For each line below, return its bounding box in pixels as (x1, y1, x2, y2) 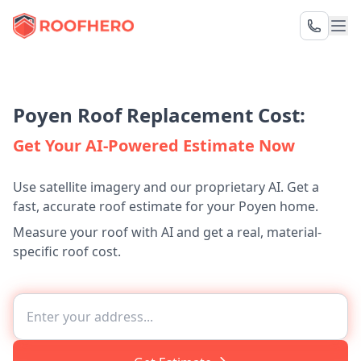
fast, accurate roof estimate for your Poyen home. (13, 197, 318, 215)
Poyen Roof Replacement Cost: (13, 102, 305, 128)
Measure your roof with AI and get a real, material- (13, 223, 322, 241)
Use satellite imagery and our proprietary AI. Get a (13, 178, 319, 196)
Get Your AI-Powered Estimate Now (13, 135, 295, 156)
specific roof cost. (13, 243, 121, 260)
